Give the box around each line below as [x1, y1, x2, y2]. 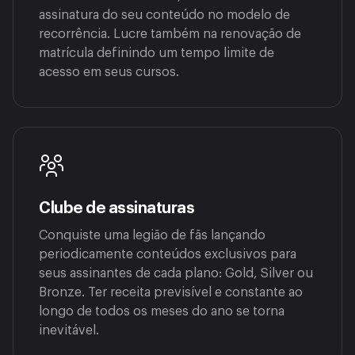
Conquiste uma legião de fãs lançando [39, 228, 265, 242]
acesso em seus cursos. [39, 65, 179, 78]
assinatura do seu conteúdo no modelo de [39, 8, 290, 21]
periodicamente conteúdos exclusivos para [39, 247, 296, 261]
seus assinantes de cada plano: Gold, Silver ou [39, 266, 313, 280]
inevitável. [39, 323, 99, 337]
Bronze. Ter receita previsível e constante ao [39, 285, 303, 299]
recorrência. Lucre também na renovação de [39, 27, 301, 40]
